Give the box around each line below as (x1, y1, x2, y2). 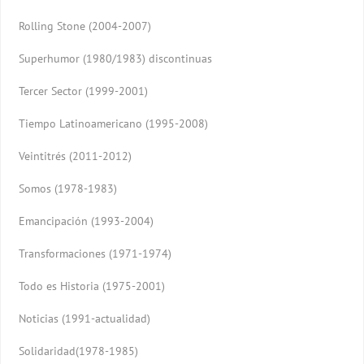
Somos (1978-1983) (19, 180, 118, 196)
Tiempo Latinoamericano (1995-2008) (19, 115, 209, 131)
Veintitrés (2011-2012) (19, 148, 132, 163)
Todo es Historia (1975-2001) (19, 278, 166, 293)
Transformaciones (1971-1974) (19, 245, 172, 261)
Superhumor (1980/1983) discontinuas (19, 50, 213, 66)
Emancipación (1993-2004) (19, 213, 154, 228)
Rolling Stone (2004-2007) (19, 18, 152, 33)
